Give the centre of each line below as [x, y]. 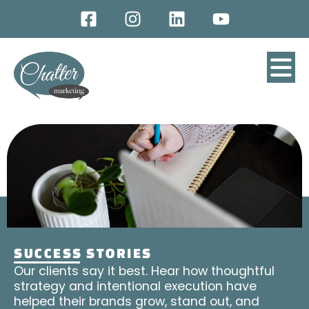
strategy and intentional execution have [135, 286]
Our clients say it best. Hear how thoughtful [144, 271]
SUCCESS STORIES [83, 253]
